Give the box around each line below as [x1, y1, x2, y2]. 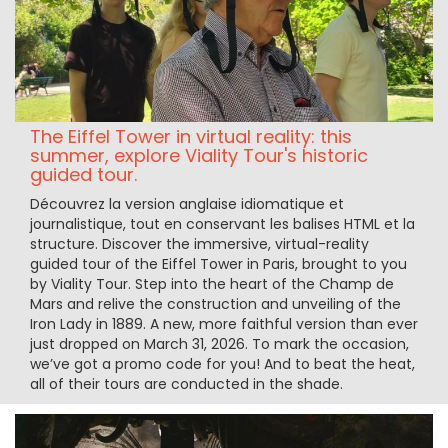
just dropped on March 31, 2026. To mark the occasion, [30, 333, 409, 354]
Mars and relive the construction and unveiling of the [30, 293, 401, 314]
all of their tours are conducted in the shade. [30, 373, 343, 394]
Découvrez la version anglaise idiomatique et [30, 193, 344, 214]
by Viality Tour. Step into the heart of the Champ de [30, 273, 394, 294]
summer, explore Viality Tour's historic [30, 142, 368, 168]
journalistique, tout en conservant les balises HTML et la [30, 213, 415, 234]
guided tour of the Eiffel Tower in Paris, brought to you [30, 253, 407, 274]
